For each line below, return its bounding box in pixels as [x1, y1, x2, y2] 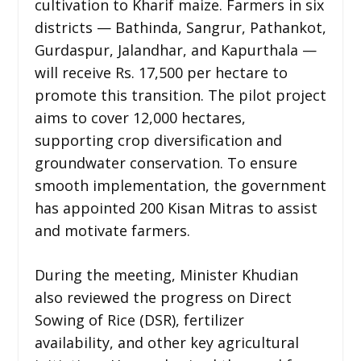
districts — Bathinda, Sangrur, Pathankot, [34, 17, 326, 37]
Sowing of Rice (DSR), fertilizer [34, 309, 244, 330]
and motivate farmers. [34, 220, 190, 240]
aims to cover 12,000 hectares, [34, 107, 246, 127]
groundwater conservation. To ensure [34, 152, 297, 172]
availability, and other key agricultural [34, 332, 299, 352]
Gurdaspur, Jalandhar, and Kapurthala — [34, 39, 317, 60]
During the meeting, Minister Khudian [34, 264, 298, 284]
